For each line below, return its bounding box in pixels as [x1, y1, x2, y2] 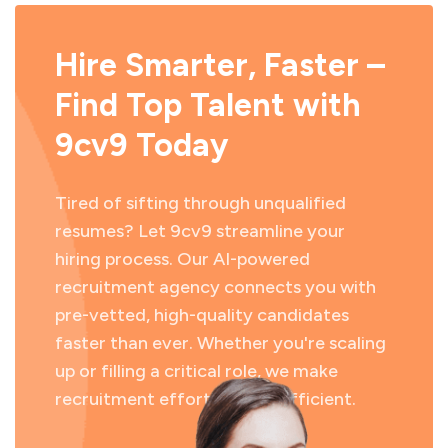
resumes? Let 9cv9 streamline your [55, 219, 345, 242]
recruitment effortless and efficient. [55, 387, 356, 410]
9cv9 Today [55, 125, 228, 164]
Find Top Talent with [55, 85, 361, 124]
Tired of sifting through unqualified [55, 191, 346, 214]
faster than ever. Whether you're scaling [55, 331, 386, 354]
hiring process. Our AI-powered [55, 247, 310, 270]
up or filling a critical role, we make [55, 359, 338, 382]
